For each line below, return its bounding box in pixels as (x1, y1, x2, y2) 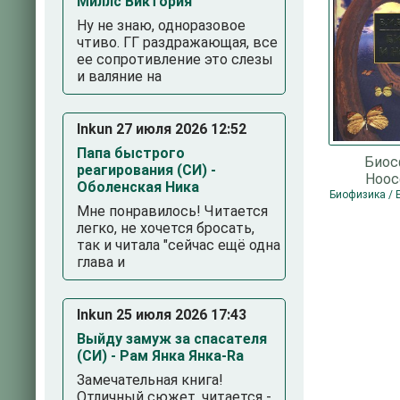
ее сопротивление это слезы (77, 51, 273, 68)
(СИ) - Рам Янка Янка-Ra (77, 347, 244, 364)
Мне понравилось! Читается (77, 203, 268, 220)
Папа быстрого (77, 145, 185, 162)
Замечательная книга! (77, 371, 223, 388)
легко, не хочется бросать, (77, 220, 254, 237)
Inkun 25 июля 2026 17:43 (77, 306, 246, 323)
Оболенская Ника (77, 179, 199, 196)
